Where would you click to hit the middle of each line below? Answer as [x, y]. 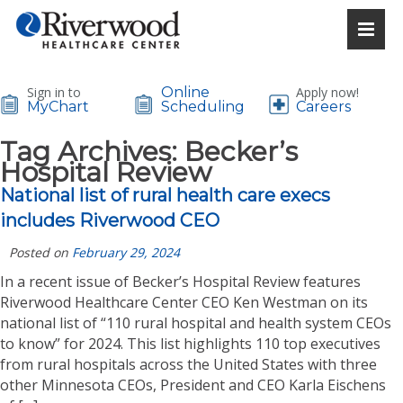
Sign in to [54, 92]
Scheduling [203, 107]
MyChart [58, 107]
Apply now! [327, 92]
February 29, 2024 [126, 252]
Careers [323, 107]
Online [186, 92]
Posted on [40, 252]
